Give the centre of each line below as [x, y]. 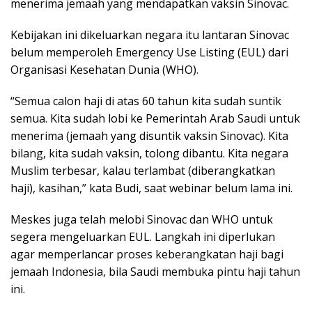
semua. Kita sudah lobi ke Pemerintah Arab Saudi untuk [155, 118]
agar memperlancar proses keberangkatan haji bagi [147, 254]
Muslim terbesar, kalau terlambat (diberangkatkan [143, 170]
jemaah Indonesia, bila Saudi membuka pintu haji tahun [155, 271]
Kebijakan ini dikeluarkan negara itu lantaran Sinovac [150, 34]
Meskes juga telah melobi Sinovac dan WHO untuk [142, 219]
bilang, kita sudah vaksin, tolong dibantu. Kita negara [149, 153]
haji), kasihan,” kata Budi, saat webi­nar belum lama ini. [151, 188]
